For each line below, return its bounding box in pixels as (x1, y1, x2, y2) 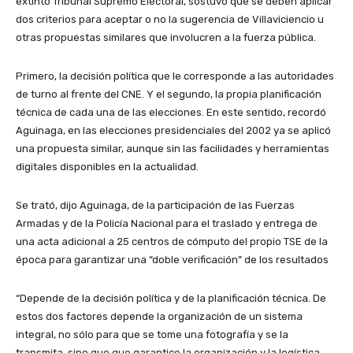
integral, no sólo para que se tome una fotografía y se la (16, 328, 288, 340)
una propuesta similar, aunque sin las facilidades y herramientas (16, 142, 329, 154)
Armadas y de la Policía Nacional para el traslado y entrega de (16, 217, 318, 229)
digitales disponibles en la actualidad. (16, 160, 201, 173)
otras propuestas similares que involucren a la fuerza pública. (16, 31, 316, 43)
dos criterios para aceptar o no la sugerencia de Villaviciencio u (16, 13, 324, 25)
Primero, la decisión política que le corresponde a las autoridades (16, 69, 334, 82)
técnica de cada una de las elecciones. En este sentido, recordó (16, 106, 326, 118)
